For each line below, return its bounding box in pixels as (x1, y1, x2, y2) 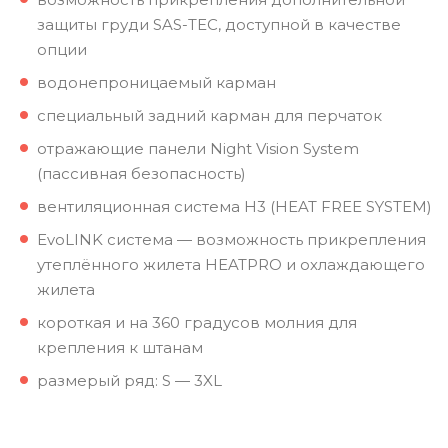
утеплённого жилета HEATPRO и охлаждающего (37, 254, 425, 274)
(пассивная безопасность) (37, 163, 246, 183)
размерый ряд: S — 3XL (37, 370, 222, 390)
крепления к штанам (37, 337, 203, 357)
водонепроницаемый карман (37, 72, 276, 92)
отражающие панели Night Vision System (37, 138, 359, 158)
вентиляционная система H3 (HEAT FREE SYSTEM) (37, 196, 432, 216)
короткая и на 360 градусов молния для (37, 312, 357, 332)
